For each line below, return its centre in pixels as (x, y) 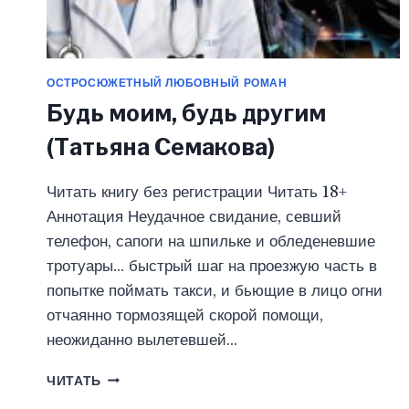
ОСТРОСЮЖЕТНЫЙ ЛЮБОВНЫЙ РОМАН (167, 82)
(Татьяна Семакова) (161, 147)
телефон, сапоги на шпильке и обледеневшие (211, 241)
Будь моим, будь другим (186, 113)
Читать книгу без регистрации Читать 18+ (197, 192)
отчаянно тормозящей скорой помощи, (185, 315)
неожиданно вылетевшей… (142, 340)
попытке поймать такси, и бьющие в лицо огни (215, 290)
